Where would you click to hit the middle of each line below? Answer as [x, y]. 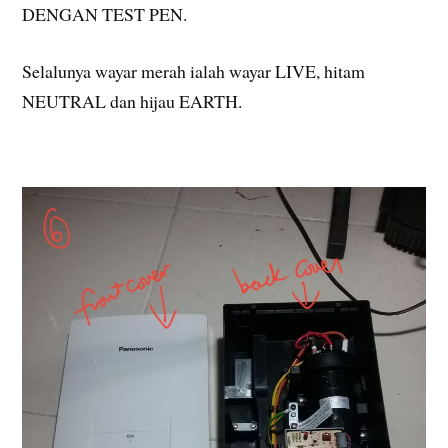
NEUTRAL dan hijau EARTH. [132, 101]
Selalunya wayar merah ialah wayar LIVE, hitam [194, 71]
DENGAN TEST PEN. [105, 14]
